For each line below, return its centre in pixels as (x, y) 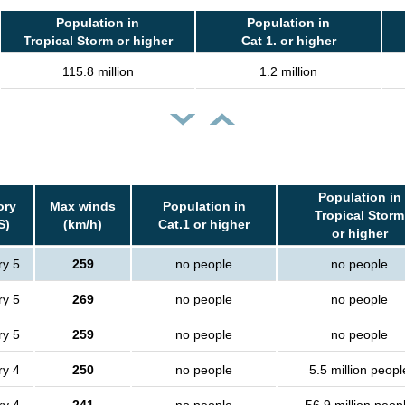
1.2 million (288, 72)
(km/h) (83, 225)
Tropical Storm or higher (98, 41)
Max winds (83, 207)
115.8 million (98, 72)
